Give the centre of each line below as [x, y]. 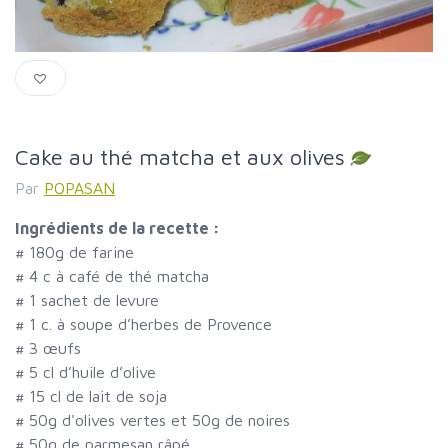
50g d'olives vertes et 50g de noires [159, 420]
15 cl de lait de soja [98, 396]
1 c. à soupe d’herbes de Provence [150, 324]
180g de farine [81, 252]
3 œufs [55, 348]
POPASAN [79, 188]
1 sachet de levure [94, 300]
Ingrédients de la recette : [117, 228]
